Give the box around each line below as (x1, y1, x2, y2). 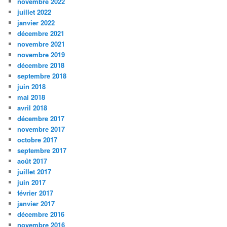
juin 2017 (17, 177, 46, 187)
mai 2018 (17, 92, 46, 102)
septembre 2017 (17, 145, 67, 155)
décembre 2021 (17, 28, 65, 38)
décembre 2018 (17, 60, 65, 70)
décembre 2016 (17, 209, 65, 219)
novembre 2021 (17, 39, 65, 49)
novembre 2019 (17, 50, 65, 59)
